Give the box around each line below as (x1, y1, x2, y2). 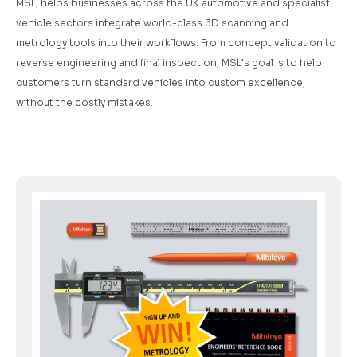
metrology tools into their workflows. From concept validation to (16, 36, 336, 49)
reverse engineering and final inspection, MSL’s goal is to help (16, 56, 322, 69)
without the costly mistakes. (16, 96, 153, 108)
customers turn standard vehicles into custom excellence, (16, 76, 305, 88)
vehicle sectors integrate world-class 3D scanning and (16, 16, 288, 29)
